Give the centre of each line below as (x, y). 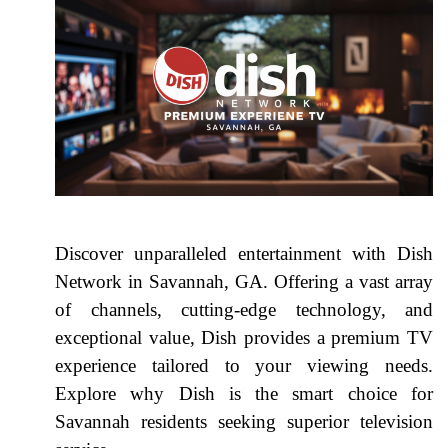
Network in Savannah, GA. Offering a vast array (244, 281)
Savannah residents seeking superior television (244, 421)
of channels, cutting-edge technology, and (244, 309)
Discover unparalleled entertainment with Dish (244, 253)
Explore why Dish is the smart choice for (244, 393)
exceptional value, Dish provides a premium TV (244, 337)
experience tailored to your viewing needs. (244, 365)
